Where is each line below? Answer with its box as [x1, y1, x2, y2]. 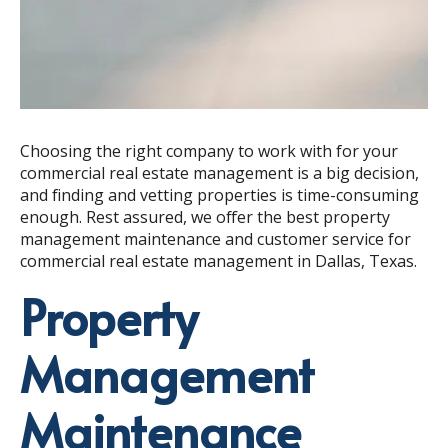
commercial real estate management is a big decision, [20, 162, 419, 185]
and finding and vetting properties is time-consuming [20, 184, 419, 207]
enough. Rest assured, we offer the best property [20, 206, 390, 229]
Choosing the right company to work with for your [20, 140, 398, 163]
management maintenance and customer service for [20, 228, 411, 251]
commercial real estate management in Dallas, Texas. [20, 250, 421, 273]
